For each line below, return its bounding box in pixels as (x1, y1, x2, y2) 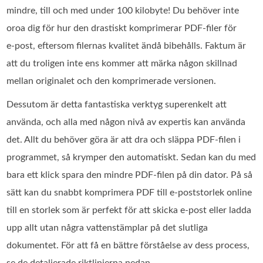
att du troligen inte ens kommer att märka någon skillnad (6, 58, 238, 68)
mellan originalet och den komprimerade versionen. (6, 76, 217, 86)
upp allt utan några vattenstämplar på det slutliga (6, 222, 208, 232)
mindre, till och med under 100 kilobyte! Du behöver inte (6, 5, 240, 15)
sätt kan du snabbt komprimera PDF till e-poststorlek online (6, 187, 252, 197)
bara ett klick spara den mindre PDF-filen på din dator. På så (6, 170, 253, 180)
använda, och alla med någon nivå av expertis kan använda (6, 117, 246, 127)
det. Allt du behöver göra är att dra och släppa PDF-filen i (6, 134, 241, 144)
